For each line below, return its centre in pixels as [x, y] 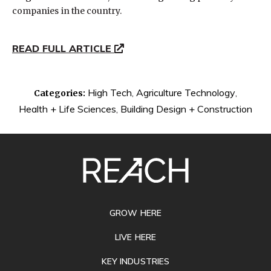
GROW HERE [135, 213]
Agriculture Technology [186, 92]
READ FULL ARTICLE [63, 48]
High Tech [110, 92]
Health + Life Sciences [67, 109]
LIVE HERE [135, 237]
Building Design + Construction [186, 109]
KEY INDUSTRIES [135, 261]
